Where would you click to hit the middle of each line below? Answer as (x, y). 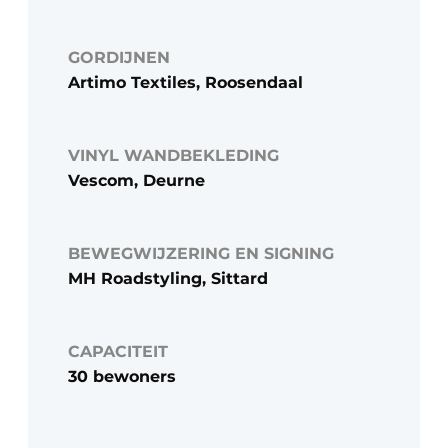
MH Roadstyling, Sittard (168, 279)
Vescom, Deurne (136, 181)
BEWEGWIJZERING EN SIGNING (201, 254)
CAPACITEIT (118, 352)
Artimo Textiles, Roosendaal (185, 83)
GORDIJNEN (119, 58)
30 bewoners (122, 377)
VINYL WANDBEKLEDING (173, 156)
